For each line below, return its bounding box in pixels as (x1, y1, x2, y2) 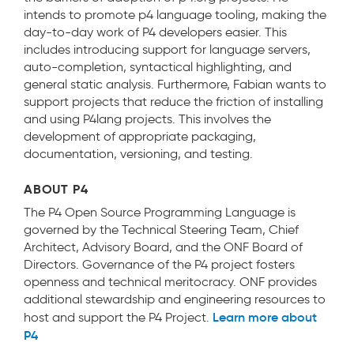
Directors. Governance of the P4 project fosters (24, 257, 295, 272)
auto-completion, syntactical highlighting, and (24, 58, 292, 74)
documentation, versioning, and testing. (24, 145, 253, 161)
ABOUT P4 (24, 180, 88, 198)
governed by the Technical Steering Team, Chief (24, 222, 299, 237)
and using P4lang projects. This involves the (24, 111, 271, 126)
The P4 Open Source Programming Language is (24, 205, 296, 220)
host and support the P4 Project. (24, 310, 213, 325)
